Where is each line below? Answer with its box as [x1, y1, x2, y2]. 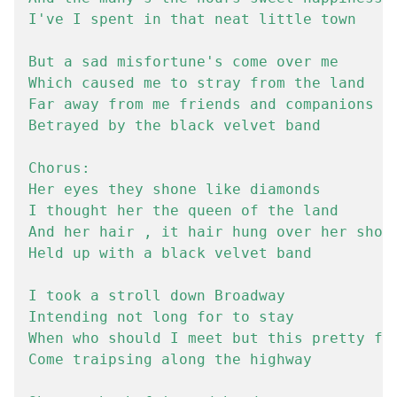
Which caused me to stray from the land [28, 74, 365, 91]
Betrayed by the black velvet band [28, 117, 321, 134]
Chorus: [28, 160, 90, 176]
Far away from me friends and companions [28, 96, 374, 113]
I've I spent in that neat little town [28, 11, 356, 27]
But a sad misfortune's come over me [28, 53, 339, 70]
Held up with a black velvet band [28, 245, 312, 261]
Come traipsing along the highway [28, 351, 312, 368]
